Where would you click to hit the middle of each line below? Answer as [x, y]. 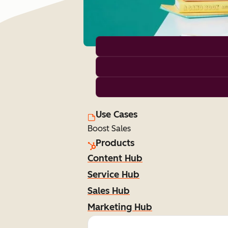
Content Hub [115, 158]
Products [115, 143]
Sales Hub [109, 191]
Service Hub [113, 175]
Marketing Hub [120, 207]
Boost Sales [109, 129]
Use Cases [117, 115]
